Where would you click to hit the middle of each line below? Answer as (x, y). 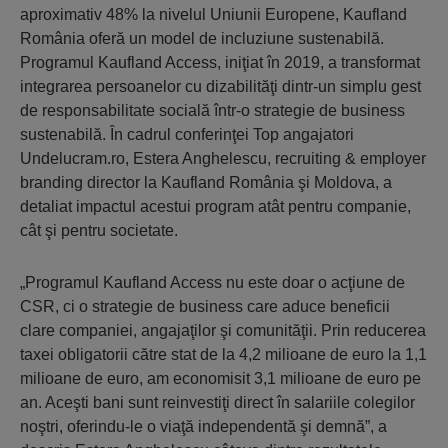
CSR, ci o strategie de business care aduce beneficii (205, 306)
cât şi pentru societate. (99, 230)
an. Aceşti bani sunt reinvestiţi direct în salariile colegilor (217, 402)
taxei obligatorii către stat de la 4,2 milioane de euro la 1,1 (223, 354)
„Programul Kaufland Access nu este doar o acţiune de (212, 282)
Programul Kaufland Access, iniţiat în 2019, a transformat (220, 62)
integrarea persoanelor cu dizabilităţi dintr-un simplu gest (220, 86)
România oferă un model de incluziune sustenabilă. (202, 38)
